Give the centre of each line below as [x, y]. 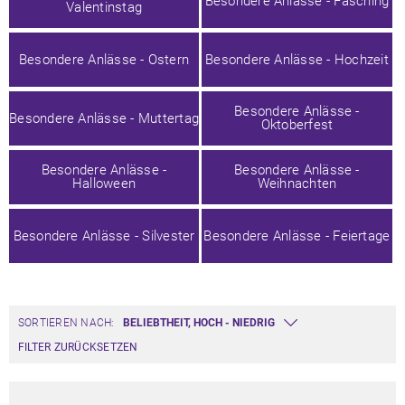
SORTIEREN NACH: [66, 323]
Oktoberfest [297, 125]
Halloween [104, 184]
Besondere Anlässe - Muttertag [104, 118]
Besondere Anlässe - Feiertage [297, 235]
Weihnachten [297, 184]
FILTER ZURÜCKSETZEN [78, 347]
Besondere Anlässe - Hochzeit [297, 59]
